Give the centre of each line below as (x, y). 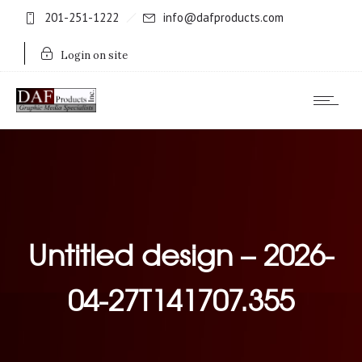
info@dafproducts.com (223, 17)
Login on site (94, 55)
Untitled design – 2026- (181, 253)
